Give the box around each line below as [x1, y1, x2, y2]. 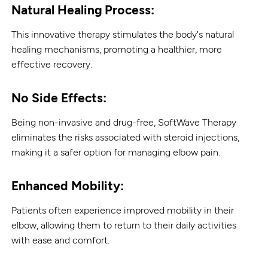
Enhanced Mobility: [11, 178, 124, 193]
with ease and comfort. [11, 234, 110, 246]
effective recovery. [11, 58, 93, 70]
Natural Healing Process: [11, 2, 155, 17]
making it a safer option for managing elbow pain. [11, 146, 221, 158]
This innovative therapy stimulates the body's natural [11, 28, 234, 40]
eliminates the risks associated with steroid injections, [11, 131, 240, 143]
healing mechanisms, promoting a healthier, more [11, 43, 223, 55]
